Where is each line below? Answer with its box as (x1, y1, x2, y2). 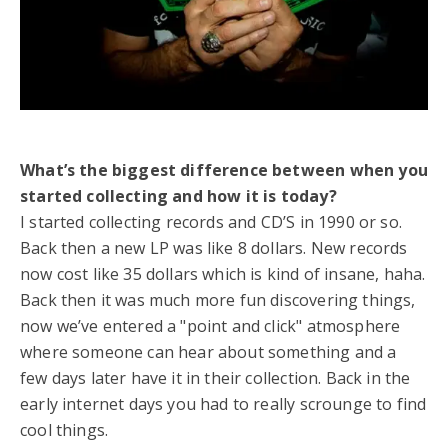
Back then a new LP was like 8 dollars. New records (20, 237, 408, 260)
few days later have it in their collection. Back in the (20, 367, 411, 390)
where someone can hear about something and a (20, 341, 397, 364)
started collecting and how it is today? (20, 185, 337, 208)
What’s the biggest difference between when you (20, 159, 428, 182)
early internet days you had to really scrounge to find (20, 393, 427, 416)
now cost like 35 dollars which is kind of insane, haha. (20, 263, 426, 286)
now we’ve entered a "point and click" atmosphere (20, 315, 401, 338)
